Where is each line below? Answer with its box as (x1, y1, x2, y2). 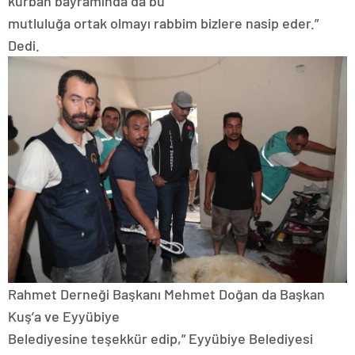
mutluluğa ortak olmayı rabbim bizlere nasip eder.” (8, 14, 319, 32)
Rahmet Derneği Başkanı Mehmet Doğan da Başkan (8, 284, 325, 303)
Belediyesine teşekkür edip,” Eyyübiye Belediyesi (8, 329, 313, 347)
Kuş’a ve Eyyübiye (8, 307, 120, 325)
